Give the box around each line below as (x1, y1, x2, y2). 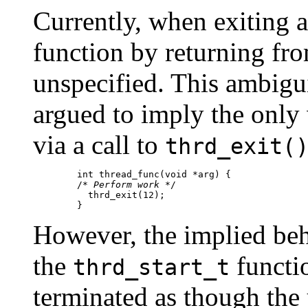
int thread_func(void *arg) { (33, 168, 77, 179)
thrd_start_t (73, 254, 230, 280)
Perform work (93, 179, 159, 190)
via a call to (33, 129, 165, 159)
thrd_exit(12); (33, 189, 165, 200)
